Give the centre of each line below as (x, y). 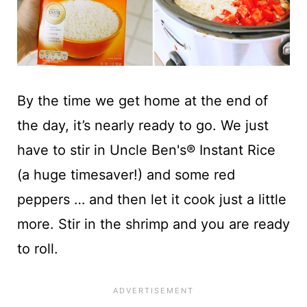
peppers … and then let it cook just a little (151, 199)
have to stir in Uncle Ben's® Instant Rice (146, 150)
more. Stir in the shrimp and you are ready (153, 224)
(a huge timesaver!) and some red (126, 174)
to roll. (37, 248)
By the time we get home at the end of (142, 100)
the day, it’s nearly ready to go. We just (143, 125)
